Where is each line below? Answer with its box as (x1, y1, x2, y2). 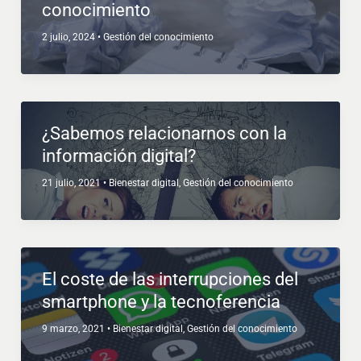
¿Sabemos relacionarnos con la (41, 122, 287, 143)
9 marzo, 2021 (41, 322, 107, 334)
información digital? (41, 145, 196, 166)
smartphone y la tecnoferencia (41, 291, 280, 312)
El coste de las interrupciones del (41, 268, 298, 289)
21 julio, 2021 (41, 176, 103, 189)
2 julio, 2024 (41, 31, 98, 43)
